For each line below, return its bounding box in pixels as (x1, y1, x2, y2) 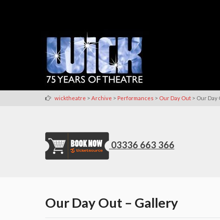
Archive (91, 94, 112, 101)
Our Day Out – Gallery (45, 194, 178, 211)
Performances (117, 94, 154, 101)
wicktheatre (55, 94, 86, 101)
